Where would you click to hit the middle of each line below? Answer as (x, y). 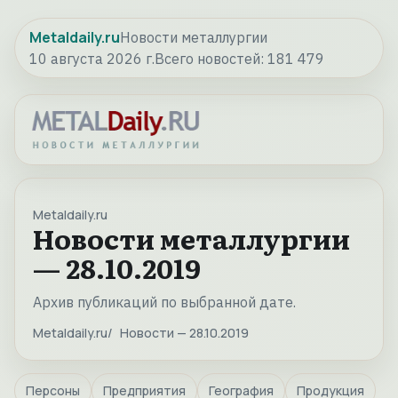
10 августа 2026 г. (92, 59)
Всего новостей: (211, 59)
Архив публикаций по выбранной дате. (164, 302)
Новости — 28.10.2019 (184, 333)
